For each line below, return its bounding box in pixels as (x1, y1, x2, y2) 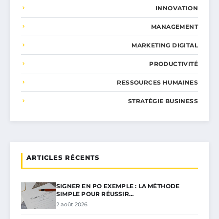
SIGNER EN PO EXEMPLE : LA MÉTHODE (56, 182, 180, 190)
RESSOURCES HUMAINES (117, 78, 198, 86)
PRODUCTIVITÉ (149, 60, 198, 67)
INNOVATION (155, 4, 198, 12)
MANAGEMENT (151, 22, 198, 30)
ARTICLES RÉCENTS (26, 153, 99, 161)
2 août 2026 (56, 200, 88, 208)
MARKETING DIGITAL (131, 41, 198, 49)
